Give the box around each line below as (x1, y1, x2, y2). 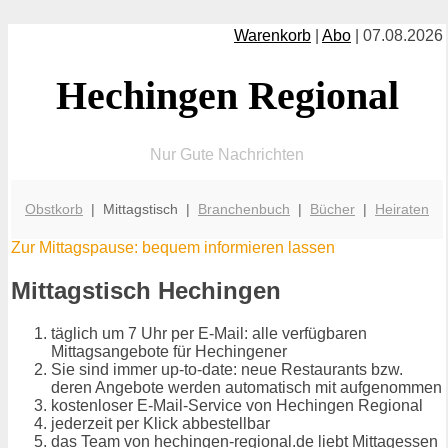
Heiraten (375, 200, 429, 217)
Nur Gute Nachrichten (150, 145, 304, 163)
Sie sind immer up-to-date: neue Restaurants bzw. (51, 361, 403, 379)
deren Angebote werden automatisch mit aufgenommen (51, 379, 442, 397)
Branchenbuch (198, 200, 290, 217)
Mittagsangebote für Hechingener (51, 343, 287, 361)
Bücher (310, 200, 355, 217)
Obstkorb (25, 200, 83, 217)
